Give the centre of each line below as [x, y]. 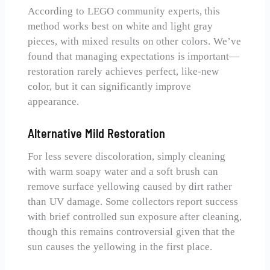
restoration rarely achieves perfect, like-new [123, 72]
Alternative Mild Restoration [96, 133]
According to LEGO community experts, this [124, 11]
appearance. [54, 102]
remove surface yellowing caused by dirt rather [130, 187]
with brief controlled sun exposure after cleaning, [135, 217]
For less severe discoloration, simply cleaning [127, 157]
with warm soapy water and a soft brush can [123, 172]
